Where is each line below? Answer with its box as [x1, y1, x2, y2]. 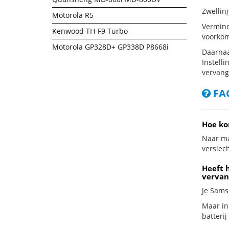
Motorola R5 [52, 10, 94, 20]
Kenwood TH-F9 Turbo [52, 26, 128, 36]
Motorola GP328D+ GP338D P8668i [52, 42, 169, 52]
